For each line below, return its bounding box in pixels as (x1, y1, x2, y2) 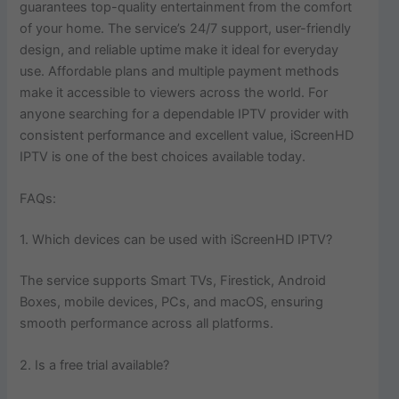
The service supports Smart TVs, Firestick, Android (20, 272, 327, 289)
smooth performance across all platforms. (20, 314, 274, 331)
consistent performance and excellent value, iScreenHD (20, 126, 354, 143)
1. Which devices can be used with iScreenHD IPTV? (20, 231, 333, 248)
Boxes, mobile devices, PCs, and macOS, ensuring (20, 293, 324, 310)
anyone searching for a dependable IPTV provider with (20, 105, 350, 122)
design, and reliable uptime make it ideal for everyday (20, 41, 339, 58)
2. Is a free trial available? (20, 357, 170, 374)
